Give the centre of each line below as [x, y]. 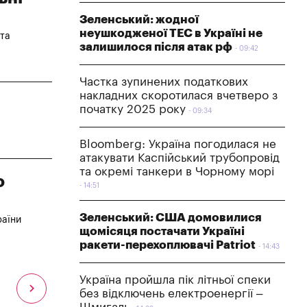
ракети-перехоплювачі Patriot [168, 245]
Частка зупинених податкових [164, 82]
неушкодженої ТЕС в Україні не [171, 33]
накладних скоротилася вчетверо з [179, 95]
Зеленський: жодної [139, 19]
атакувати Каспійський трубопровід [180, 158]
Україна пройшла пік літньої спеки [175, 280]
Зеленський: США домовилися [171, 217]
